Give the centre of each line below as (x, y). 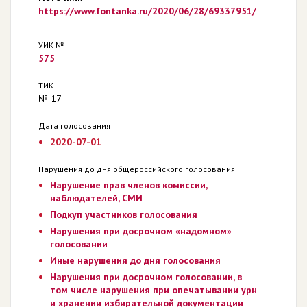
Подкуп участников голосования (123, 214)
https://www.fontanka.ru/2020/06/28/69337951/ (147, 11)
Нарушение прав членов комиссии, (128, 185)
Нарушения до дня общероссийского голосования (137, 169)
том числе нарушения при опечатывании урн (153, 290)
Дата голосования (74, 125)
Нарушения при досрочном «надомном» (140, 231)
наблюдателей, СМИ (96, 198)
